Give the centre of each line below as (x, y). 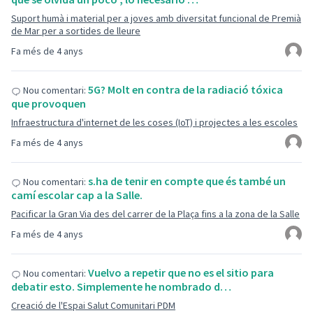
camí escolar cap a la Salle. (77, 195)
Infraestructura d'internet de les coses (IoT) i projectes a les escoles (154, 122)
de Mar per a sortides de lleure (76, 31)
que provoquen (49, 103)
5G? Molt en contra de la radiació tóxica (185, 89)
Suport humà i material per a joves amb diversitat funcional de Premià (156, 18)
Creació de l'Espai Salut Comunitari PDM (93, 305)
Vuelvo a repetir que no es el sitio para (181, 272)
